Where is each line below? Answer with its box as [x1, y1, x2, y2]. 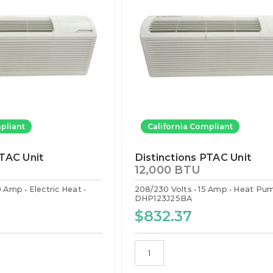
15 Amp [198, 185, 227, 194]
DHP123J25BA [134, 194, 193, 204]
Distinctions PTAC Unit [134, 151, 252, 163]
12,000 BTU [134, 163, 201, 177]
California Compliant [147, 121, 233, 131]
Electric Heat [29, 185, 82, 194]
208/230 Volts [134, 185, 192, 194]
